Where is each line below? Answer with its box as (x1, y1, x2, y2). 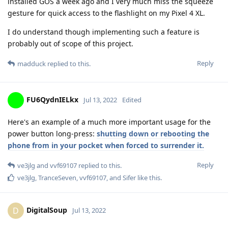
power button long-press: (8, 129, 97, 139)
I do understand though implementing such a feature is (8, 27, 199, 37)
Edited (122, 95, 141, 104)
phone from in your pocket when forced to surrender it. (8, 140, 204, 151)
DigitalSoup (26, 205, 67, 215)
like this (136, 173, 160, 183)
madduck (17, 59, 46, 69)
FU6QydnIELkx (26, 94, 78, 104)
